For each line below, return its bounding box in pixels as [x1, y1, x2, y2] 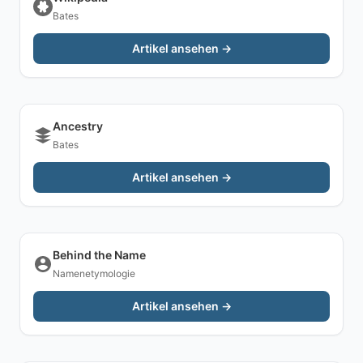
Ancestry [53, 119, 103, 133]
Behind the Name [53, 248, 146, 262]
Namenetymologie [53, 267, 135, 280]
